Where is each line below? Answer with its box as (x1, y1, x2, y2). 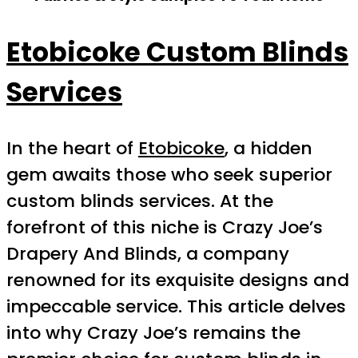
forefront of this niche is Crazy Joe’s (6, 214, 323, 240)
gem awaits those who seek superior (6, 161, 332, 187)
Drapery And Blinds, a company (6, 241, 289, 266)
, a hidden (225, 135, 312, 161)
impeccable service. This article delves (6, 293, 346, 319)
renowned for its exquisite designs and (6, 267, 349, 292)
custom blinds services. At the (6, 188, 273, 213)
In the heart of (6, 135, 138, 161)
